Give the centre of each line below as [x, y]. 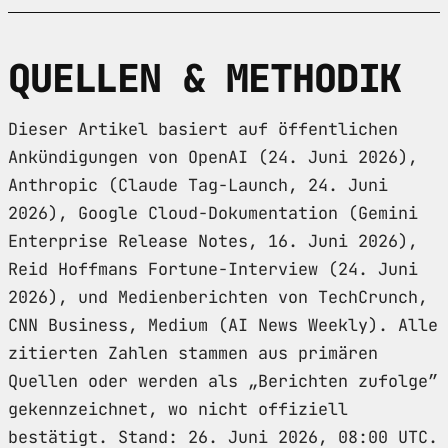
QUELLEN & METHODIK [205, 78]
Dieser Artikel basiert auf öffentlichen [203, 128]
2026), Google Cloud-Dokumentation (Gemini [213, 212]
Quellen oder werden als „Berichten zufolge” [223, 380]
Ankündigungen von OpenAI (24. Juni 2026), [213, 156]
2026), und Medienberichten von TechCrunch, [218, 296]
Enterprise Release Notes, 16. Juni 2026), [213, 240]
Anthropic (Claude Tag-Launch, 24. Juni [198, 184]
